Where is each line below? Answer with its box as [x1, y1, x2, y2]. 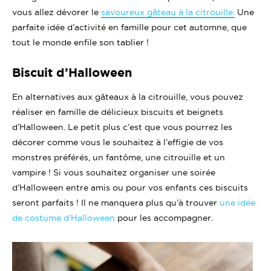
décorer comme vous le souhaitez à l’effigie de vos [12, 137, 223, 147]
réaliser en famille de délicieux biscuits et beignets [12, 106, 223, 117]
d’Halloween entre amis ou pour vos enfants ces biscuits [12, 182, 248, 192]
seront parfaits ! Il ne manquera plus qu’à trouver [12, 197, 220, 207]
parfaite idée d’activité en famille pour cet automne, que [12, 22, 247, 32]
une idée [220, 197, 255, 207]
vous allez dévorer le [12, 7, 101, 17]
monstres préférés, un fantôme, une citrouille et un [12, 152, 225, 162]
